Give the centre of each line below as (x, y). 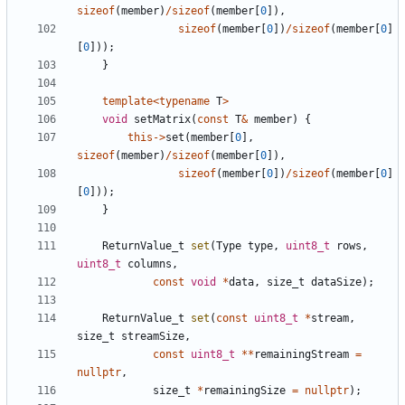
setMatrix (162, 120)
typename (184, 102)
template (127, 102)
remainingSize (245, 391)
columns (150, 264)
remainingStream (301, 355)
